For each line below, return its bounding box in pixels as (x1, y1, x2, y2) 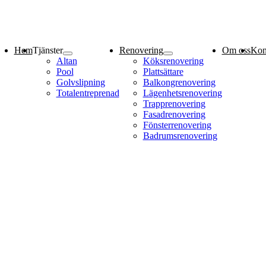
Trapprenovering (142, 99, 205, 109)
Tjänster (32, 45, 63, 55)
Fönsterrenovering (142, 120, 211, 130)
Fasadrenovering (142, 109, 205, 119)
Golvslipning (56, 77, 105, 87)
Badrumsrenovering (142, 131, 217, 141)
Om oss (221, 45, 251, 55)
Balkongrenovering (142, 77, 216, 87)
